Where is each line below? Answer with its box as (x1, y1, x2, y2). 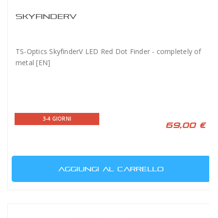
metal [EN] (16, 57, 51, 67)
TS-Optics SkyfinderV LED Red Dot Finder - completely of (16, 46, 201, 56)
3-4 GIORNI (42, 115, 72, 122)
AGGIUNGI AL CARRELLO (58, 164, 164, 173)
